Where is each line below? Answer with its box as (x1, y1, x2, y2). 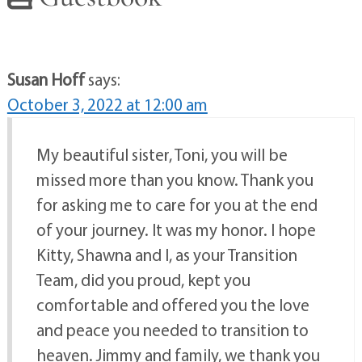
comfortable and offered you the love (36, 293, 309, 315)
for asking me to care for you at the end (36, 193, 318, 215)
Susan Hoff (6, 68, 85, 90)
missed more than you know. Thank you (36, 168, 314, 190)
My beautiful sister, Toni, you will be (36, 143, 288, 165)
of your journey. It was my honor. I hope (36, 218, 316, 240)
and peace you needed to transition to (36, 318, 309, 340)
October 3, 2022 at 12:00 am (6, 93, 208, 115)
